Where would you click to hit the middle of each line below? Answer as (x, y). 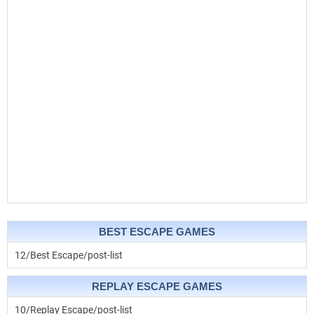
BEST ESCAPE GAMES (157, 232)
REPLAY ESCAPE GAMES (157, 287)
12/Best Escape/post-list (69, 255)
